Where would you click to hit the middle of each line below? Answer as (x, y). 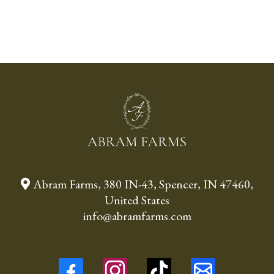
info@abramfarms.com (137, 216)
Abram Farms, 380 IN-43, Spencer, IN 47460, (143, 184)
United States (137, 200)
